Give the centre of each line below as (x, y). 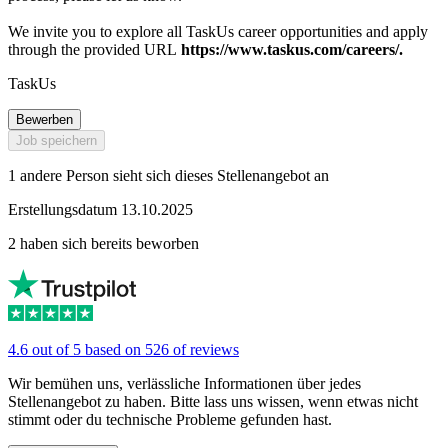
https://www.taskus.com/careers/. (290, 50)
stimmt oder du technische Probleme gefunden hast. (170, 420)
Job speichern (56, 141)
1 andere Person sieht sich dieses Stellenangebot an (168, 176)
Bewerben (44, 120)
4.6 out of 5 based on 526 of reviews (123, 350)
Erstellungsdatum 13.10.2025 (100, 210)
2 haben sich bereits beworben (103, 244)
